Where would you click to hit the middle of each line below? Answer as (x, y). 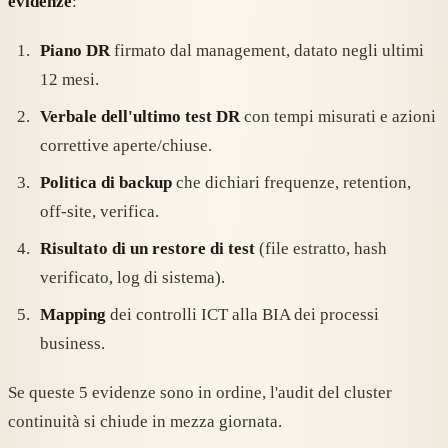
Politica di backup (106, 183)
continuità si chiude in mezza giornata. (145, 422)
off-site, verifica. (99, 212)
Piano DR (75, 51)
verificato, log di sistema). (132, 278)
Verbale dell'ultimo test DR (140, 117)
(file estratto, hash (321, 249)
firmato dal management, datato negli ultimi (267, 51)
